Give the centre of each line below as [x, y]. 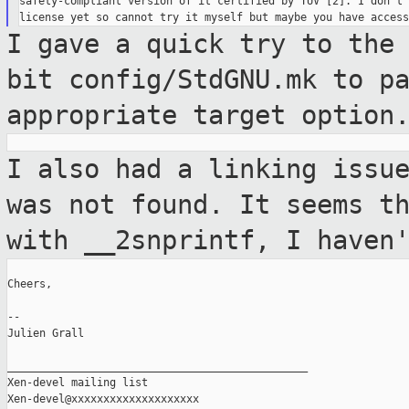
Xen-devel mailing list [78, 383]
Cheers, [30, 284]
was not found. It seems [193, 205]
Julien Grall [46, 334]
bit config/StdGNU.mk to [193, 80]
